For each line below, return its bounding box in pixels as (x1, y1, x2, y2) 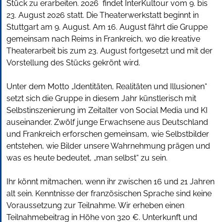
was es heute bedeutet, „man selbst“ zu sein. (6, 153, 167, 163)
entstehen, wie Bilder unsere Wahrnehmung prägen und (6, 141, 210, 151)
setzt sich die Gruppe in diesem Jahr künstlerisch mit (6, 94, 196, 104)
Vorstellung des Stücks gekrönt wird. (6, 58, 140, 68)
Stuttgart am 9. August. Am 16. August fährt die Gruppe (6, 22, 208, 32)
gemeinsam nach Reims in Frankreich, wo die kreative (6, 34, 200, 44)
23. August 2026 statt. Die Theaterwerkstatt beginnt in (6, 10, 199, 20)
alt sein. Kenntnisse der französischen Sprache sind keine (6, 189, 212, 199)
